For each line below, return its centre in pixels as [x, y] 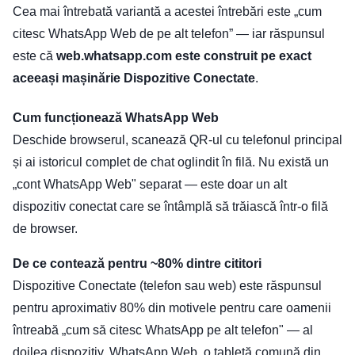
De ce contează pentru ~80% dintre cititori [137, 264]
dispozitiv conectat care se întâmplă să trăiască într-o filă [170, 207]
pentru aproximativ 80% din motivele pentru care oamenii [172, 308]
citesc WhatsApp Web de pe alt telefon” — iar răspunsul [169, 34]
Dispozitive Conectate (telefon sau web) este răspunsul [167, 286]
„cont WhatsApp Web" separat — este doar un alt [150, 185]
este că [34, 56]
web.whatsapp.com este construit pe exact [184, 56]
